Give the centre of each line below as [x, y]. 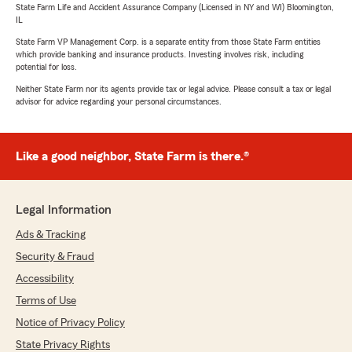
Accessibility [45, 279]
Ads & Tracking [51, 235]
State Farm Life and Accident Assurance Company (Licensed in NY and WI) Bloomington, [175, 7]
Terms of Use [46, 301]
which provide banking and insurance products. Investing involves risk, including [160, 55]
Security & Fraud [55, 257]
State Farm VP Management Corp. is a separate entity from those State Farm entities [168, 42]
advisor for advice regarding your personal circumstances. [119, 102]
